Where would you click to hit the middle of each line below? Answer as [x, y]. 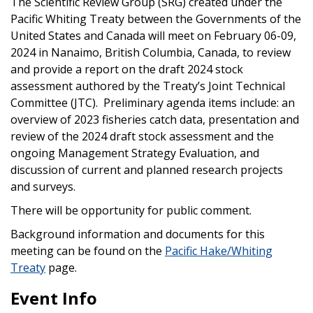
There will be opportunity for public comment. [131, 210]
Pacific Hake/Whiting [219, 250]
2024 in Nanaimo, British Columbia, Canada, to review [151, 52]
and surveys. [44, 186]
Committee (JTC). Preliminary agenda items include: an [153, 102]
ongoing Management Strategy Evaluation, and [135, 153]
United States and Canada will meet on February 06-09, [153, 35]
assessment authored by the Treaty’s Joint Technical [148, 86]
